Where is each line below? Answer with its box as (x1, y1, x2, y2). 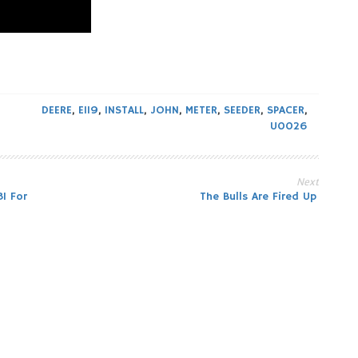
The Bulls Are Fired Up (200, 189, 319, 204)
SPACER (267, 102, 304, 117)
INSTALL (105, 102, 144, 117)
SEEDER (224, 102, 261, 117)
